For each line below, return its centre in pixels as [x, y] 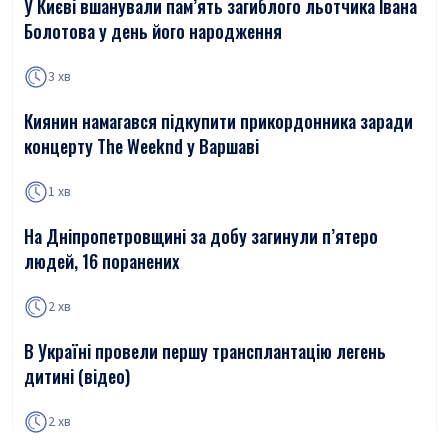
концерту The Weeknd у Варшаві [141, 146]
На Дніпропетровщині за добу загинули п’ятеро [201, 236]
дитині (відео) [77, 376]
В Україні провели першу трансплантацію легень [205, 351]
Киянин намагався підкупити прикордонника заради [218, 121]
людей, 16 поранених [101, 261]
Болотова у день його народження [153, 31]
